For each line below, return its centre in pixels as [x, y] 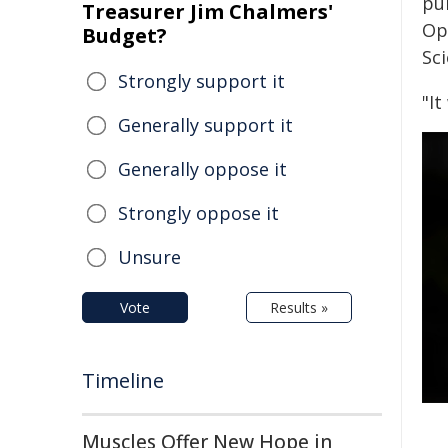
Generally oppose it [202, 169]
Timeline [123, 380]
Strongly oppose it [198, 213]
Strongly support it [201, 81]
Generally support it [205, 125]
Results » [299, 307]
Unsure [149, 257]
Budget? [124, 35]
